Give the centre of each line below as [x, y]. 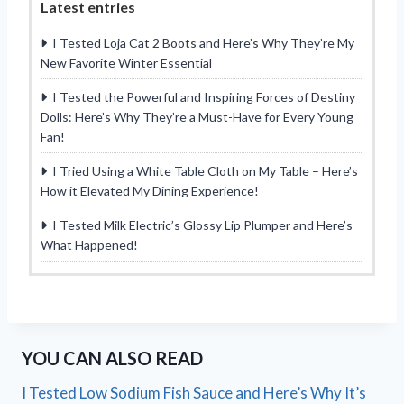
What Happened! [89, 244]
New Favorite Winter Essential [126, 62]
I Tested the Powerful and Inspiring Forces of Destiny [204, 96]
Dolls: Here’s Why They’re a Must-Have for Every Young [197, 116]
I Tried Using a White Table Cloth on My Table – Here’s [205, 170]
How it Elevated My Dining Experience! [150, 190]
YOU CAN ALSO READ [112, 358]
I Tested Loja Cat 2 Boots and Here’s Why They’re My [203, 42]
